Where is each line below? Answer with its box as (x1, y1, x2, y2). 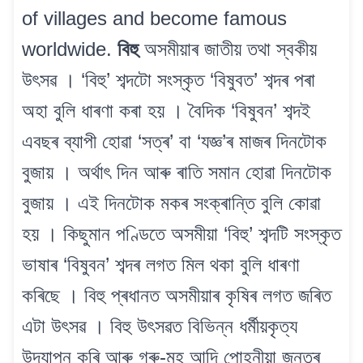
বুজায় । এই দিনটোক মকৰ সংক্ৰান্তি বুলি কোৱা (22, 192, 321, 215)
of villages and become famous (22, 7, 287, 30)
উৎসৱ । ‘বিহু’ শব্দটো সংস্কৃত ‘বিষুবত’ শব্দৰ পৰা (22, 69, 315, 92)
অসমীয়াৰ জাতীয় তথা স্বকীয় (139, 38, 317, 61)
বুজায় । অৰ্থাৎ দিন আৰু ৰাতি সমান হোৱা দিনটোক (22, 161, 331, 184)
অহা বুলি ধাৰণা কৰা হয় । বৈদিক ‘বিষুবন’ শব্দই (22, 100, 310, 122)
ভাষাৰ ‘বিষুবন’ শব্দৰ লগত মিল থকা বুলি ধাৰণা (22, 254, 300, 276)
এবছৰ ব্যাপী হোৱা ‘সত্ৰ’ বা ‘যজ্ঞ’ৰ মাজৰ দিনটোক (22, 130, 327, 153)
